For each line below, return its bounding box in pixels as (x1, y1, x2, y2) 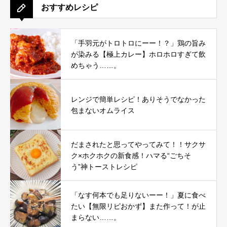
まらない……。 (71, 213, 121, 221)
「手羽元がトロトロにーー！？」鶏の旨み (71, 39, 206, 47)
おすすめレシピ (41, 3, 98, 12)
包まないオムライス (71, 106, 135, 115)
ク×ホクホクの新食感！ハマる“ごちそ (71, 151, 191, 160)
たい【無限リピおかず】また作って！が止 (71, 202, 206, 210)
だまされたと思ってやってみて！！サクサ (71, 140, 206, 148)
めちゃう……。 (71, 61, 121, 69)
